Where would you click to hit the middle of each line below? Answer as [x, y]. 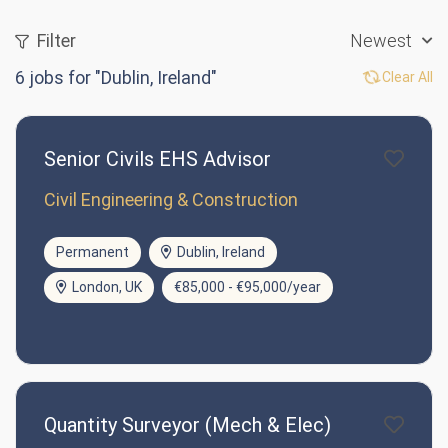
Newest [381, 41]
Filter [56, 41]
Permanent [92, 252]
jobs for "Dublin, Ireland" [121, 78]
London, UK [107, 287]
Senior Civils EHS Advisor [157, 159]
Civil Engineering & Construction [171, 200]
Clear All [407, 77]
